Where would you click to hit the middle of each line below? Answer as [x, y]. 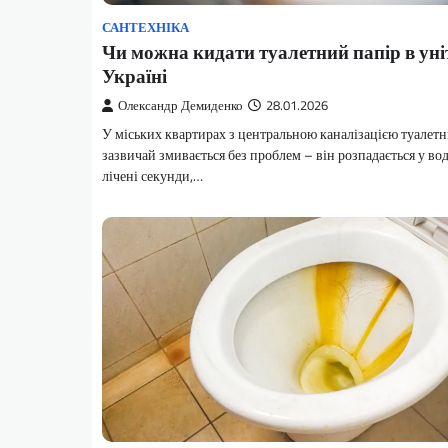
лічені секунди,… [152, 175]
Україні [134, 75]
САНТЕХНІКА [145, 27]
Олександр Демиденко [180, 105]
